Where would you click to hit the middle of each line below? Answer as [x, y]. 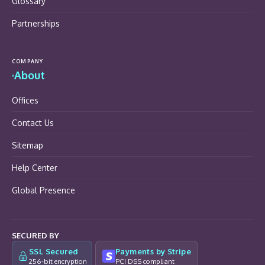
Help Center [35, 168]
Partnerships [36, 24]
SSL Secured [54, 252]
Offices [25, 101]
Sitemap [28, 146]
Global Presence [43, 190]
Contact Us [33, 123]
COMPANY [28, 62]
